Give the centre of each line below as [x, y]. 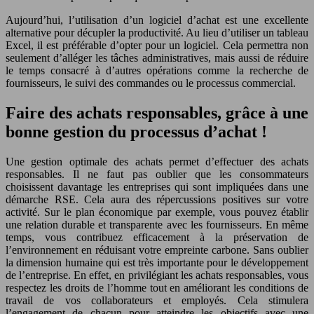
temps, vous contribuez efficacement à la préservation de [157, 238]
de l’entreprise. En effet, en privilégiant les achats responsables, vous [157, 275]
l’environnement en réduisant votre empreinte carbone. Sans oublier [157, 250]
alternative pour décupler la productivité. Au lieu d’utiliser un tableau [157, 33]
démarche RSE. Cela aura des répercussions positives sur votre [157, 200]
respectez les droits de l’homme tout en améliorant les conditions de [157, 288]
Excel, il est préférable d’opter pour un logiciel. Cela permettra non [157, 46]
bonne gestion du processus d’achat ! [136, 132]
